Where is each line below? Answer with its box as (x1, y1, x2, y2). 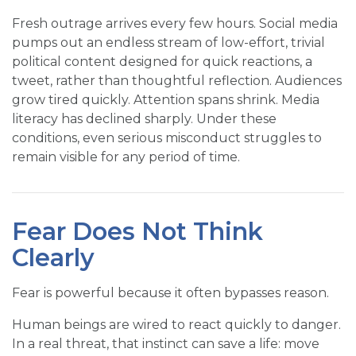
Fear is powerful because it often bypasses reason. (12, 285, 329, 301)
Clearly (12, 243, 95, 273)
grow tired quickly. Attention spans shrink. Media (12, 92, 319, 108)
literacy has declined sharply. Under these (12, 111, 277, 127)
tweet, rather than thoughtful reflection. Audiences (12, 73, 342, 89)
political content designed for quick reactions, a (12, 54, 312, 70)
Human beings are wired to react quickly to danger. (12, 317, 341, 333)
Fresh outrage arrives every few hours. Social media (12, 16, 338, 32)
